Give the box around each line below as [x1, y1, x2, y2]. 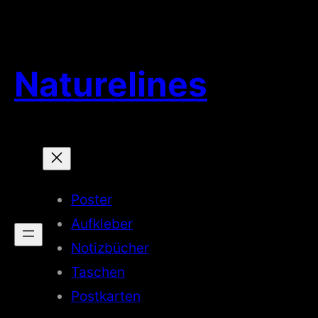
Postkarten [71, 287, 141, 305]
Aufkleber [71, 214, 133, 232]
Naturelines [14, 63, 207, 106]
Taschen [71, 263, 125, 280]
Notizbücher [71, 238, 149, 256]
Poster [71, 190, 112, 208]
